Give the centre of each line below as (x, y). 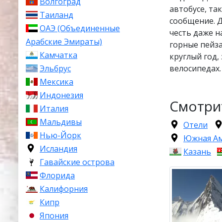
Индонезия (61, 95)
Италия (54, 109)
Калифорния (64, 189)
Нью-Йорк (60, 135)
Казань (197, 151)
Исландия (58, 149)
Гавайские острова (77, 162)
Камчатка (58, 55)
